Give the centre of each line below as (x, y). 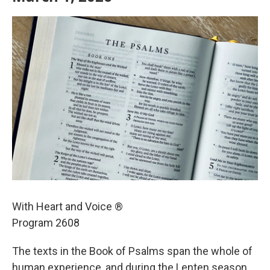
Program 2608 (46, 223)
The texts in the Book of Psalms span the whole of (132, 251)
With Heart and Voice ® (67, 206)
